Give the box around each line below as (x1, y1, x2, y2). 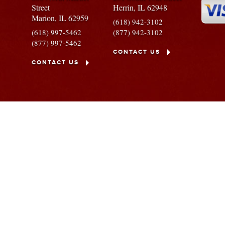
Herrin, (113, 2, 138, 13)
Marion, (32, 13, 59, 23)
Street (32, 2, 50, 13)
